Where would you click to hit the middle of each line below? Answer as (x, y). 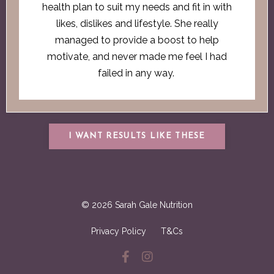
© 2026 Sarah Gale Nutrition (137, 205)
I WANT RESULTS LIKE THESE (137, 136)
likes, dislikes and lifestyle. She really (137, 23)
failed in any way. (137, 73)
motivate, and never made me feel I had (137, 56)
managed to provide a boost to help (137, 40)
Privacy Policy (119, 231)
